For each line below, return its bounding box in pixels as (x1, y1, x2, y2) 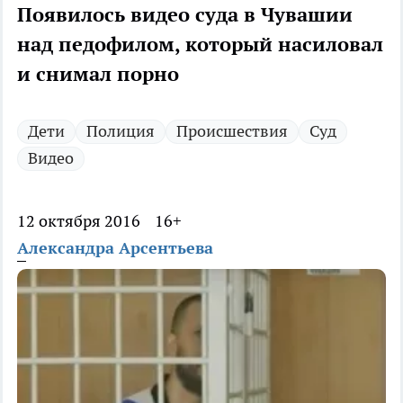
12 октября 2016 (17, 210, 140, 232)
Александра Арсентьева (17, 237, 213, 259)
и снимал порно (17, 61, 179, 87)
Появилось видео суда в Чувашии (17, 2, 353, 28)
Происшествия (176, 121, 288, 142)
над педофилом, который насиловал (17, 31, 383, 58)
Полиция (86, 121, 155, 142)
